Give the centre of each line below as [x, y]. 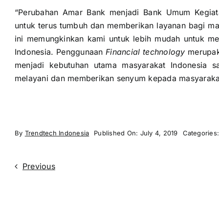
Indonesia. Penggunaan [60, 52]
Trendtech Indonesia [57, 133]
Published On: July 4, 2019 [136, 133]
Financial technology [145, 52]
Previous [39, 166]
